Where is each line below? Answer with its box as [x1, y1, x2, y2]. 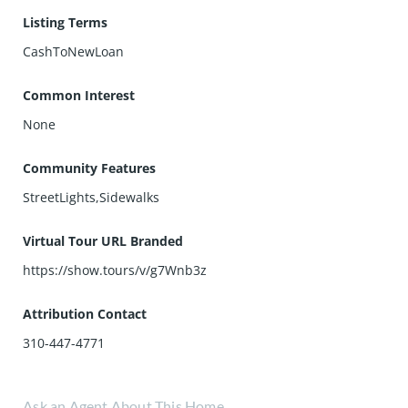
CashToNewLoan [23, 43, 125, 60]
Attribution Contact [23, 305, 148, 322]
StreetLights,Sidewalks [23, 189, 160, 206]
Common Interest [23, 87, 136, 104]
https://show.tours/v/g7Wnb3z [23, 261, 208, 279]
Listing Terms [23, 14, 108, 31]
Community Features [23, 159, 157, 177]
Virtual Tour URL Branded [23, 232, 184, 250]
